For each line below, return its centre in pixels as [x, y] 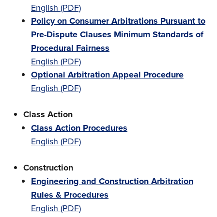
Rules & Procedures [70, 195]
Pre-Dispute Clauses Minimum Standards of [117, 34]
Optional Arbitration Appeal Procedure [107, 75]
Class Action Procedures [79, 128]
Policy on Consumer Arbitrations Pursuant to [118, 21]
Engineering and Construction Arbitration [112, 181]
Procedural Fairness [70, 48]
